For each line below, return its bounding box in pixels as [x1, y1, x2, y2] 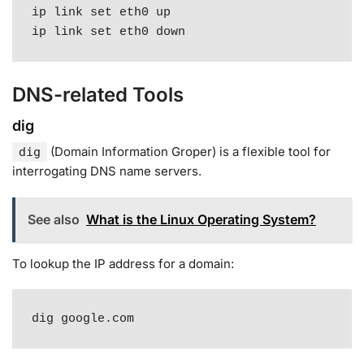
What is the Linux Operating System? [86, 210, 316, 227]
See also [28, 210, 80, 227]
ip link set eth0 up [32, 5, 171, 19]
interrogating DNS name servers [12, 163, 198, 180]
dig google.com [32, 311, 135, 326]
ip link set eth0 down [32, 24, 186, 39]
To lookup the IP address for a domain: [12, 255, 234, 271]
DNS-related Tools [12, 83, 184, 107]
